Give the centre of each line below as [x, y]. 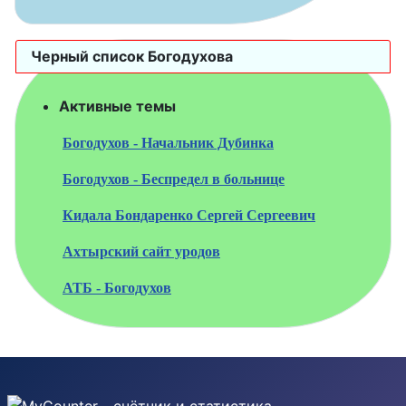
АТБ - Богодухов [117, 288]
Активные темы [117, 106]
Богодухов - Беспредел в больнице [174, 179]
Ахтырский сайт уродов [141, 251]
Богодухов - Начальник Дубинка [168, 143]
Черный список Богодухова [132, 57]
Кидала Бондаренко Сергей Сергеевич [189, 215]
